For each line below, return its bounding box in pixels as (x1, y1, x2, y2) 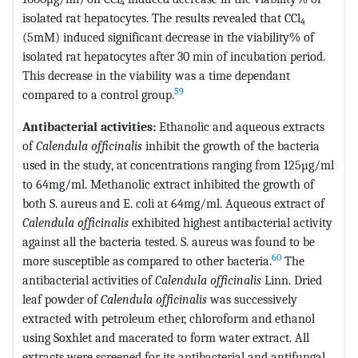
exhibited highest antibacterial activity (129, 214, 332, 230)
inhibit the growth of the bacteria (142, 137, 320, 153)
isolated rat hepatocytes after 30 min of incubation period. (22, 48, 325, 64)
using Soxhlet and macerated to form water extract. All (22, 329, 309, 345)
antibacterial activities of (22, 272, 155, 288)
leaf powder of (22, 291, 101, 307)
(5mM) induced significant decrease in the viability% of (22, 29, 314, 45)
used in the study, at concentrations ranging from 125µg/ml (22, 157, 334, 173)
